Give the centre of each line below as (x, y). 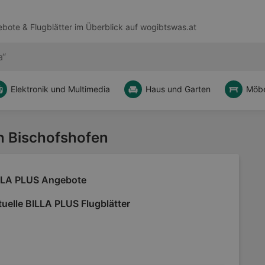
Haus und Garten (178, 89)
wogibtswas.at (168, 27)
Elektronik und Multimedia (60, 89)
